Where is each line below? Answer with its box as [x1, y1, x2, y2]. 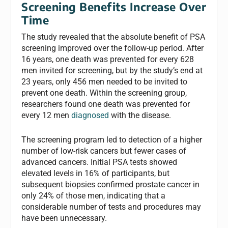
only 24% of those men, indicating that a [21, 190, 166, 201]
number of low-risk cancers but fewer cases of [21, 146, 187, 156]
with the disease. [109, 110, 172, 121]
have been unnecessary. [21, 213, 107, 223]
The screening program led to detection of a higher [21, 134, 203, 145]
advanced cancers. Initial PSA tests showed [21, 157, 178, 167]
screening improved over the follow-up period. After [21, 43, 204, 53]
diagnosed [71, 110, 109, 121]
